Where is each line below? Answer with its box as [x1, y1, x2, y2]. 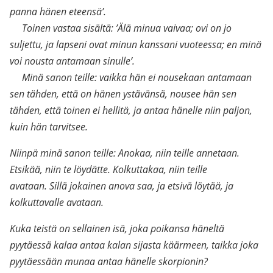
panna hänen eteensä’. [10, 5, 108, 18]
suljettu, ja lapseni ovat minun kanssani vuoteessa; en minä [10, 38, 261, 51]
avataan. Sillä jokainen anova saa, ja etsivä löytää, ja [10, 179, 233, 193]
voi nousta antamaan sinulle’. [10, 54, 135, 68]
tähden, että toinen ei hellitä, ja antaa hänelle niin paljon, [10, 104, 252, 117]
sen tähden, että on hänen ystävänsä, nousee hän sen [10, 87, 236, 101]
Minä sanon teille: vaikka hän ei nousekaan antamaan [10, 71, 252, 84]
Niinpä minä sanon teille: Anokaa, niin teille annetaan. [10, 146, 239, 160]
